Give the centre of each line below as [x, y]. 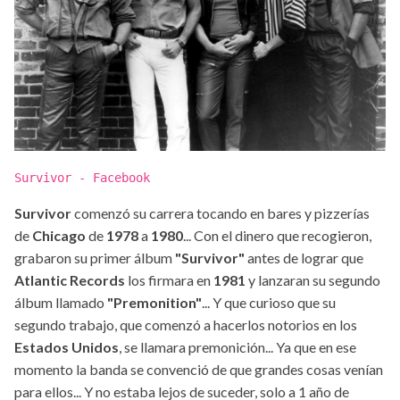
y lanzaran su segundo [313, 279]
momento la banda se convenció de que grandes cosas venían [199, 369]
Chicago [59, 235]
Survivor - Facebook [82, 177]
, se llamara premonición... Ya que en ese [237, 346]
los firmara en [171, 279]
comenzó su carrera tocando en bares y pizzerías [221, 212]
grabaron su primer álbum [95, 257]
